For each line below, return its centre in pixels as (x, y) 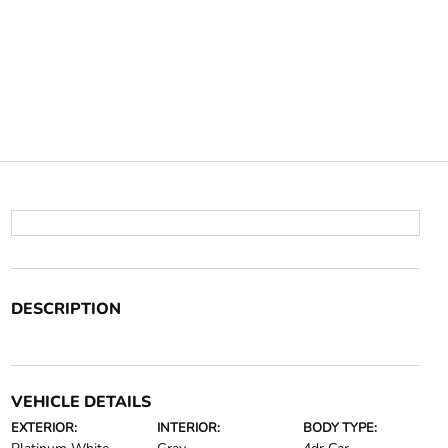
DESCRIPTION (65, 309)
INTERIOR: (188, 428)
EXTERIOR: (43, 428)
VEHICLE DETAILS (80, 402)
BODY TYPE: (340, 428)
